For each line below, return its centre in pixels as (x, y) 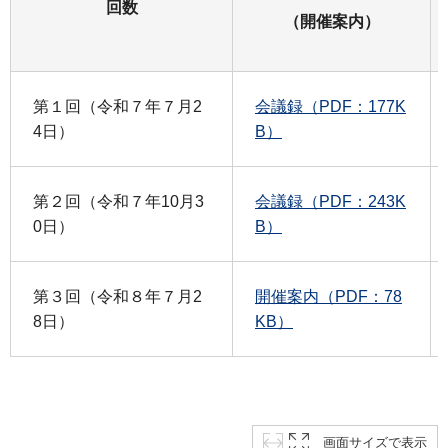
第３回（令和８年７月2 (117, 296)
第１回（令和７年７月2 (117, 106)
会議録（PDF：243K (330, 201)
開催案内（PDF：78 (328, 296)
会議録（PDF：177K (330, 106)
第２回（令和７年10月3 (118, 201)
